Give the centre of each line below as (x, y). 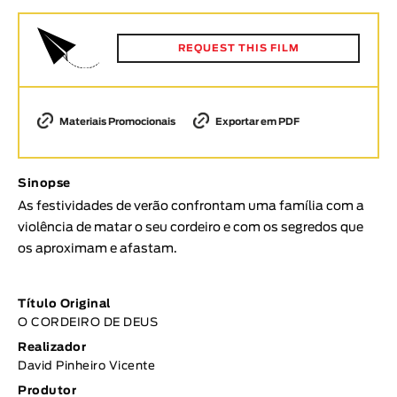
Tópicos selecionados (98, 331)
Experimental (77, 240)
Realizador (52, 348)
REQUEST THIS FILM (238, 48)
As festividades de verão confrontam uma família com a (191, 207)
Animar (48, 12)
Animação (67, 214)
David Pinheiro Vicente (86, 367)
